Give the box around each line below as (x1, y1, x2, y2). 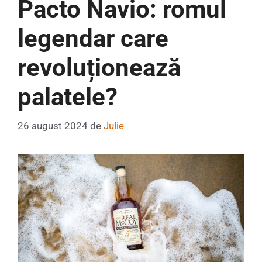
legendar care (18, 24, 168, 53)
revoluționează (18, 53, 181, 82)
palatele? (18, 82, 118, 112)
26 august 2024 (18, 119, 88, 132)
